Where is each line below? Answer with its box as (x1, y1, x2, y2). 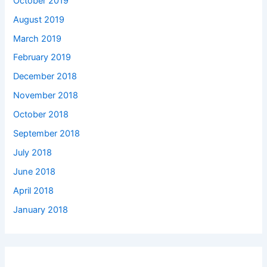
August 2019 (13, 14, 65, 25)
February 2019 (13, 52, 72, 63)
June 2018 (13, 166, 56, 178)
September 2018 (13, 128, 80, 139)
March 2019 (13, 33, 62, 44)
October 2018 (13, 109, 69, 120)
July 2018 (13, 147, 52, 159)
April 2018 (13, 185, 54, 196)
